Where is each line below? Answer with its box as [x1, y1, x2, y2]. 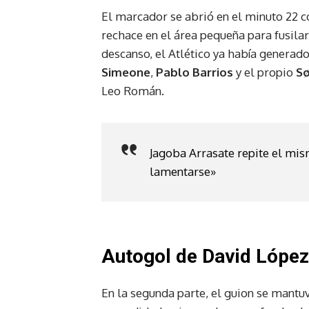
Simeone [101, 64, 150, 79]
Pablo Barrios [156, 64, 233, 79]
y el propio [233, 64, 296, 79]
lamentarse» [150, 163, 216, 179]
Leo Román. [101, 83, 164, 98]
